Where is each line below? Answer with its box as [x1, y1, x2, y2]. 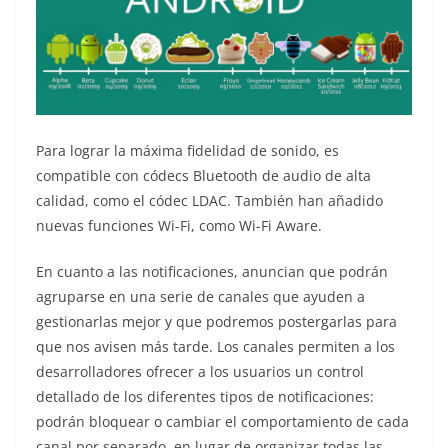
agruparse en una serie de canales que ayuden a [36, 287, 365, 307]
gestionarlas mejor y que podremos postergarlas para [36, 312, 397, 332]
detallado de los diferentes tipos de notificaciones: [36, 387, 374, 407]
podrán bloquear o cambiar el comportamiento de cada [36, 412, 409, 432]
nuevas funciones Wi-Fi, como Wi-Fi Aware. [36, 216, 322, 236]
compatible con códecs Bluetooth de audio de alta [36, 166, 371, 186]
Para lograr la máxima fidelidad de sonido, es [36, 141, 339, 161]
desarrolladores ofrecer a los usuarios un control [36, 362, 364, 382]
